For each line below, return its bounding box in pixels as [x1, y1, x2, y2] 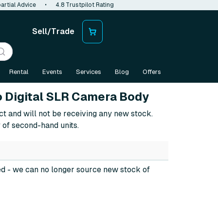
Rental [9, 68, 29, 75]
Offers [143, 68, 161, 75]
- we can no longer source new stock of [5, 164, 150, 174]
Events [42, 68, 62, 75]
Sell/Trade [32, 27, 74, 36]
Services [76, 68, 101, 75]
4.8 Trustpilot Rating [55, 1, 114, 8]
